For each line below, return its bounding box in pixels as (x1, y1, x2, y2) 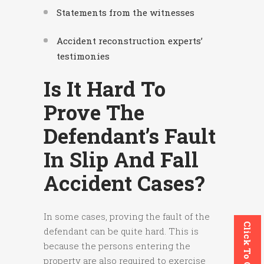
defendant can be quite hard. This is (44, 225, 199, 237)
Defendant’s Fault (44, 122, 216, 150)
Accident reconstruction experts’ (57, 35, 203, 47)
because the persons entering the (44, 240, 190, 252)
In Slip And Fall (44, 146, 199, 173)
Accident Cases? (44, 169, 204, 197)
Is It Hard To (44, 75, 166, 103)
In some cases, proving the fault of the (44, 210, 210, 223)
